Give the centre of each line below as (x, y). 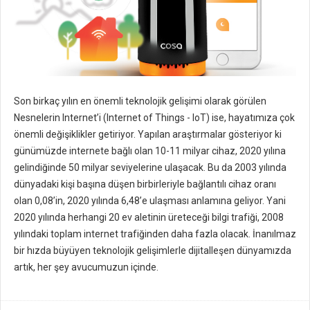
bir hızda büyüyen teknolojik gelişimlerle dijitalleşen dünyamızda (153, 251)
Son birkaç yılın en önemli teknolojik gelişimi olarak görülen (140, 101)
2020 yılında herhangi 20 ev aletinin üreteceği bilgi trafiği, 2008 (149, 218)
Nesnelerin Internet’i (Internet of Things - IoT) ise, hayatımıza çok (154, 118)
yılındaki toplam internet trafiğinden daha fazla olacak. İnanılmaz (155, 234)
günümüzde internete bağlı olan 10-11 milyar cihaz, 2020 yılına (150, 151)
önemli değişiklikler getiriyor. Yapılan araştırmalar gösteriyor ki (148, 135)
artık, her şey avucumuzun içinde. (86, 267)
